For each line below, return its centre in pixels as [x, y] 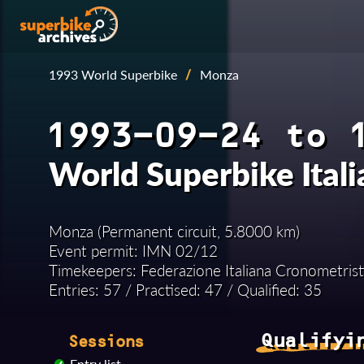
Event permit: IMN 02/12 [133, 251]
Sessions [105, 341]
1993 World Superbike [113, 74]
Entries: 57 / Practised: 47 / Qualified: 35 [185, 290]
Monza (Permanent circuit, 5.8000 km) [174, 231]
